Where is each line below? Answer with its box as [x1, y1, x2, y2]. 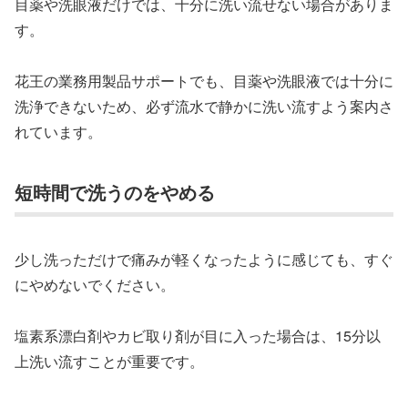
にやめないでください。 [15, 273, 175, 295]
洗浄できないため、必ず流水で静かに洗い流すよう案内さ [15, 96, 393, 117]
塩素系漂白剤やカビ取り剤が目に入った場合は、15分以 [15, 325, 381, 347]
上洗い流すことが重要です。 [15, 351, 204, 372]
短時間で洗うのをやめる [15, 178, 215, 206]
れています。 [15, 121, 102, 143]
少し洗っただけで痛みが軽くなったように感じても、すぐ [15, 248, 393, 270]
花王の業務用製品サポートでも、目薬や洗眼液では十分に [15, 70, 393, 92]
